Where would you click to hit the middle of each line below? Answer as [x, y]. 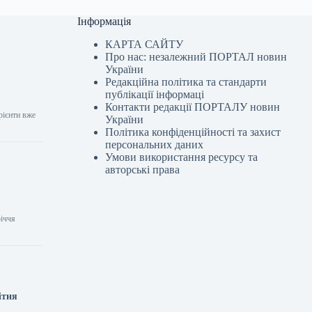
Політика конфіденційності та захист [193, 132]
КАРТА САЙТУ [145, 44]
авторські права [143, 170]
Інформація [104, 22]
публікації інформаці [155, 94]
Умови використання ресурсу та [182, 157]
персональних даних [155, 145]
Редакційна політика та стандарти [186, 82]
